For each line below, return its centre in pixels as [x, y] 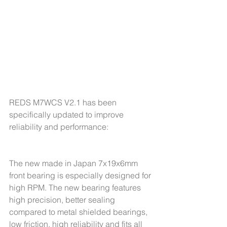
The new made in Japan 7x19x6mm [74, 163]
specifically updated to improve [67, 114]
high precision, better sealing [63, 199]
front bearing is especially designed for [81, 175]
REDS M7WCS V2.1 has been [64, 102]
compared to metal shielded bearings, [79, 212]
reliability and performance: [59, 126]
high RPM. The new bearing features [76, 187]
